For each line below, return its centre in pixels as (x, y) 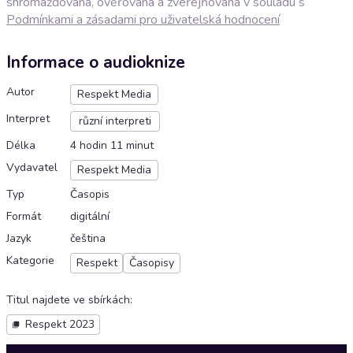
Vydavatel (32, 168)
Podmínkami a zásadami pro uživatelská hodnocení (143, 19)
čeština (88, 239)
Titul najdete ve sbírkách (68, 300)
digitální (90, 217)
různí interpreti (115, 121)
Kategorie (30, 261)
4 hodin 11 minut (112, 146)
